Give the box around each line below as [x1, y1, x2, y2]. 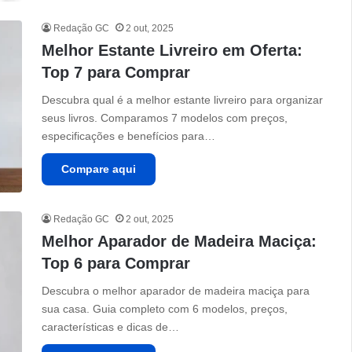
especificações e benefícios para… [42, 130, 216, 143]
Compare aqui [61, 163, 137, 176]
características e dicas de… [42, 321, 180, 334]
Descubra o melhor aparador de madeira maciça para [42, 284, 310, 298]
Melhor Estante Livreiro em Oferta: [42, 42, 303, 60]
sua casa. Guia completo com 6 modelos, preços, [42, 302, 288, 316]
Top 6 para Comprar [42, 255, 191, 273]
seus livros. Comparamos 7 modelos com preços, [42, 112, 288, 125]
